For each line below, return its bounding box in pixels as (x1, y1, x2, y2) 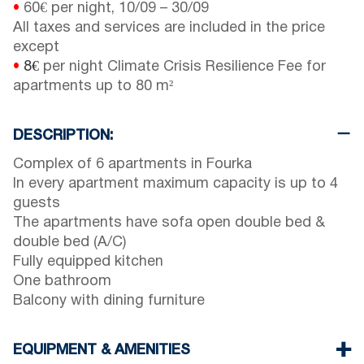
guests (13, 197, 60, 211)
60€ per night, (19, 2, 119, 16)
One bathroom (13, 275, 111, 289)
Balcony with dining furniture (13, 294, 205, 309)
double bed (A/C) (13, 236, 126, 250)
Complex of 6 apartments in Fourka (13, 158, 252, 172)
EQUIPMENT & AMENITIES (13, 344, 190, 357)
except (13, 41, 59, 55)
